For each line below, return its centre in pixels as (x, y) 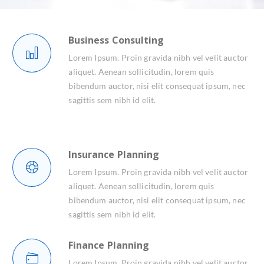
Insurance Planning (114, 154)
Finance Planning (109, 245)
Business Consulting (116, 40)
